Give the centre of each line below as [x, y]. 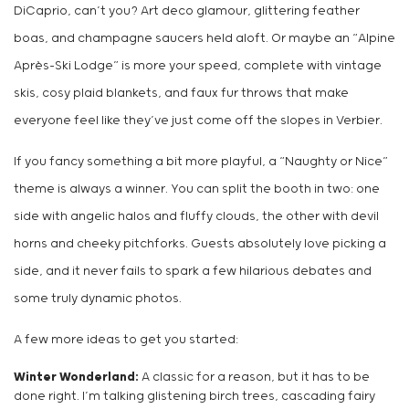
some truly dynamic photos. [98, 299]
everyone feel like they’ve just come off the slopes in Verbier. [198, 121]
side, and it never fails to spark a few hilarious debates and [193, 272]
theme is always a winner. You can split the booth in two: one [197, 190]
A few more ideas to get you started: [126, 341]
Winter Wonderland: [76, 378]
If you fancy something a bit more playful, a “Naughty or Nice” [201, 163]
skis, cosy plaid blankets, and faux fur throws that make [181, 94]
